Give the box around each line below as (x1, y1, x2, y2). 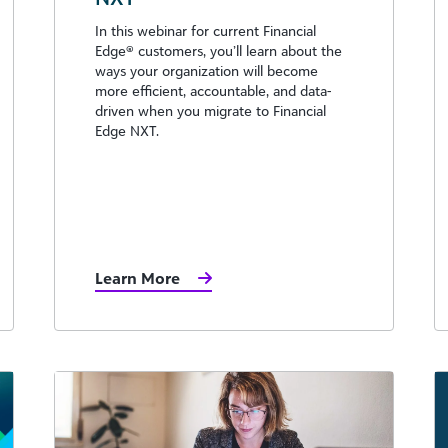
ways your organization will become (95, 61, 318, 79)
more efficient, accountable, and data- (95, 81, 331, 99)
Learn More (95, 268, 180, 288)
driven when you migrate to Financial (95, 101, 326, 119)
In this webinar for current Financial (95, 21, 316, 39)
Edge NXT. (95, 121, 159, 139)
